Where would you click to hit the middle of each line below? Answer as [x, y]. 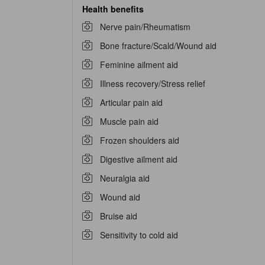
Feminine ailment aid [139, 64]
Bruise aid [119, 216]
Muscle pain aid [129, 121]
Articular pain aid [131, 102]
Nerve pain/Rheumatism [145, 26]
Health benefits [113, 9]
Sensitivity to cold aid [139, 235]
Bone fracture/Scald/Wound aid [158, 45]
